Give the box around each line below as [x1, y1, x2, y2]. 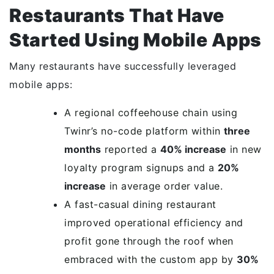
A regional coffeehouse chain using [64, 106, 237, 119]
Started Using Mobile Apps [9, 29, 262, 51]
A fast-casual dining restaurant [64, 198, 217, 210]
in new [226, 143, 262, 155]
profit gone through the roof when [64, 235, 234, 247]
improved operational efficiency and [64, 217, 243, 229]
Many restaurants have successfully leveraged [9, 60, 236, 72]
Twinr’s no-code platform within [64, 125, 224, 137]
